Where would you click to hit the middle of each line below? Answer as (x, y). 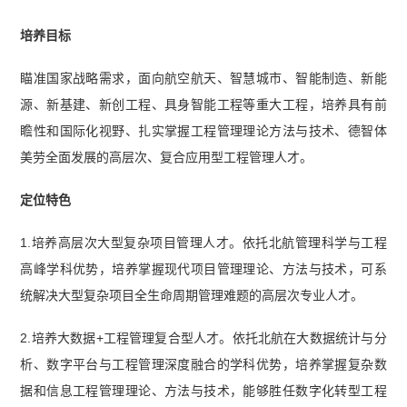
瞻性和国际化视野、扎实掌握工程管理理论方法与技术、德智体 (203, 131)
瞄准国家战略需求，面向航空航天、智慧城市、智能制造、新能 (203, 79)
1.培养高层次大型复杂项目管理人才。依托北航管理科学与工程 (203, 243)
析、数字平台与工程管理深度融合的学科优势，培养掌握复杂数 (203, 365)
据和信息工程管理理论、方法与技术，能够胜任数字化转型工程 (203, 391)
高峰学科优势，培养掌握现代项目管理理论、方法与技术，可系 (203, 269)
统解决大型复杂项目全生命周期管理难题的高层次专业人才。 (192, 296)
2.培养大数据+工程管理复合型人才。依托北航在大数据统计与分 (203, 338)
